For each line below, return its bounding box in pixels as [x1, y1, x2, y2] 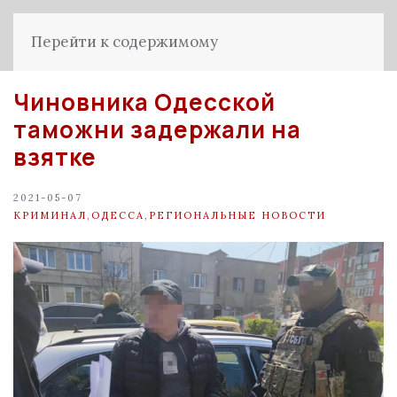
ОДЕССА [91, 208, 144, 222]
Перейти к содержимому [31, 32, 218, 51]
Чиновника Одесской [13, 86, 276, 118]
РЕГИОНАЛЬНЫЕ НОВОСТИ [149, 208, 326, 222]
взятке [13, 141, 97, 173]
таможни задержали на [13, 113, 301, 145]
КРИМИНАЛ [13, 208, 87, 222]
